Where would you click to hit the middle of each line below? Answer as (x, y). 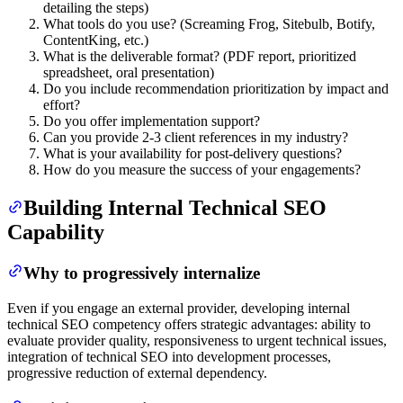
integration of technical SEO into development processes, (169, 356)
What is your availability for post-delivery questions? (193, 154)
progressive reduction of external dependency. (137, 372)
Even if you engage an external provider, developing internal (179, 308)
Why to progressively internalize (142, 273)
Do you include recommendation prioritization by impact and (216, 89)
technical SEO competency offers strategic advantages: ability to (189, 324)
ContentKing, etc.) (96, 40)
